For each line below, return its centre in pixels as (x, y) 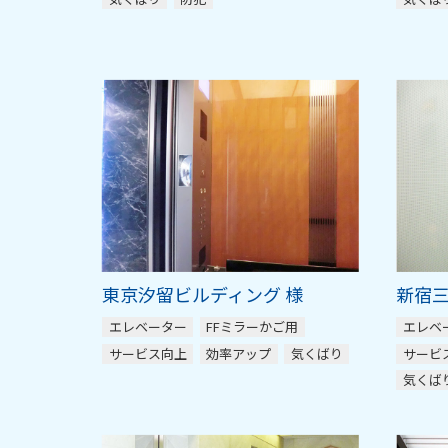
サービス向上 (147, 353)
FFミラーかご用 (252, 327)
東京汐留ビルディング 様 (202, 294)
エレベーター (147, 327)
